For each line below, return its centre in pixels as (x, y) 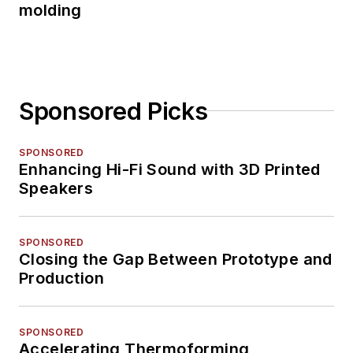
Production (61, 278)
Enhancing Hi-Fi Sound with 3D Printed (170, 169)
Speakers (56, 188)
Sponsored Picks (113, 111)
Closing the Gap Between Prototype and (176, 259)
